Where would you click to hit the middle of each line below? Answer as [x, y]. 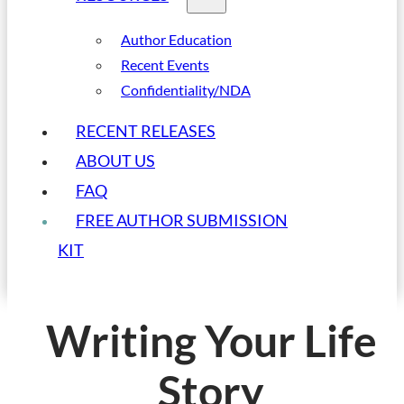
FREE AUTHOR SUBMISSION [182, 220]
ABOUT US [115, 161]
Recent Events [165, 65]
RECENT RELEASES [146, 131]
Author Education [176, 40]
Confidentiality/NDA [186, 90]
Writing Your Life [211, 341]
